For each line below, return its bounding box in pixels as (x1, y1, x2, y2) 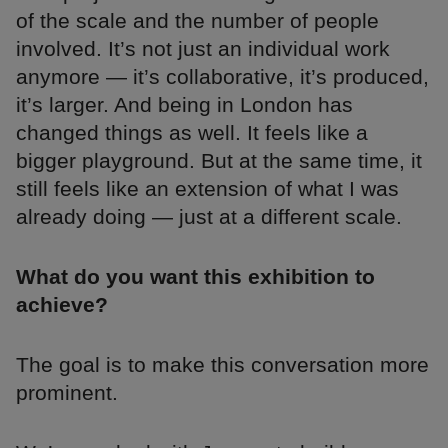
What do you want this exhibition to (16, 264, 375, 288)
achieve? (16, 292, 108, 316)
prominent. (16, 380, 118, 404)
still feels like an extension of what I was (16, 176, 399, 200)
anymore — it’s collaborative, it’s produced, (16, 64, 429, 88)
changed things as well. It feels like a (16, 120, 368, 144)
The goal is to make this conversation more (16, 352, 429, 376)
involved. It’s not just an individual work (16, 36, 390, 60)
